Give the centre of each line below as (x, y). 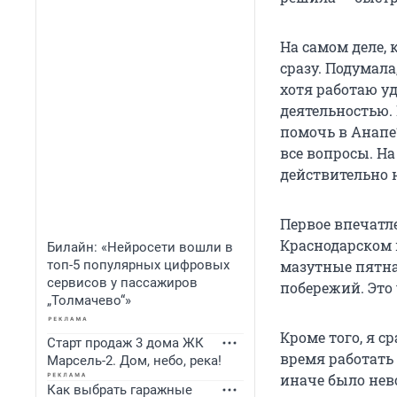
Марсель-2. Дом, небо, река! (134, 361)
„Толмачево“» (89, 300)
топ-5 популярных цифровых (138, 265)
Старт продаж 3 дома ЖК (125, 343)
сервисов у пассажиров (122, 283)
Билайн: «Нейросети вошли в (140, 247)
